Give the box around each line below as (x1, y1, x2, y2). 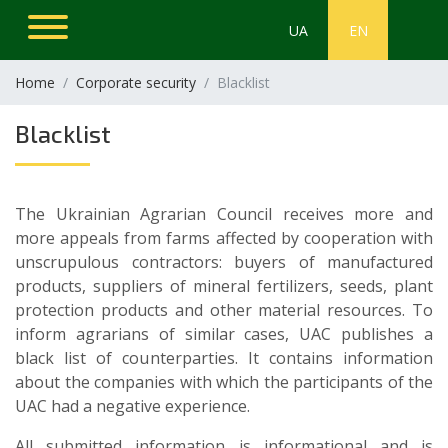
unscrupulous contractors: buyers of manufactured (15, 251, 433, 273)
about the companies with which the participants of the (15, 371, 433, 393)
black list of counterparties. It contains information (15, 347, 433, 369)
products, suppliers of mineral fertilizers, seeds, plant (15, 275, 433, 297)
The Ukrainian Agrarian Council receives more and (15, 203, 433, 225)
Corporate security (76, 73, 196, 92)
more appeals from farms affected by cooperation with (15, 227, 433, 249)
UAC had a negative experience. (15, 395, 250, 417)
